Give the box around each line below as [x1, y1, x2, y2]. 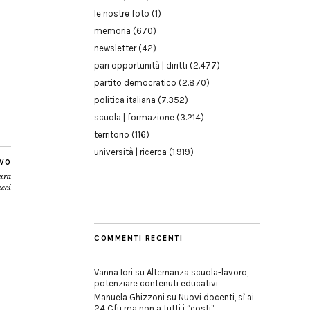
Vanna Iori [94, 267, 133, 277]
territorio [94, 129, 129, 140]
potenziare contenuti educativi [94, 278, 218, 289]
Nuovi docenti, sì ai [179, 292, 254, 302]
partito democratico [94, 77, 176, 88]
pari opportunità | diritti [94, 60, 188, 71]
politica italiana [94, 95, 156, 105]
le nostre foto [94, 8, 149, 19]
